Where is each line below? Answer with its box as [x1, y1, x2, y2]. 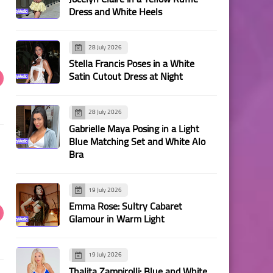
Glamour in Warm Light [69, 210, 165, 228]
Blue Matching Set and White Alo [69, 132, 205, 151]
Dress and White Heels [69, 2, 162, 21]
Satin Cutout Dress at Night [69, 67, 183, 85]
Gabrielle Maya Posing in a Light [69, 119, 199, 138]
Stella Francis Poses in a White [69, 54, 194, 73]
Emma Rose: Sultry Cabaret [69, 197, 182, 215]
